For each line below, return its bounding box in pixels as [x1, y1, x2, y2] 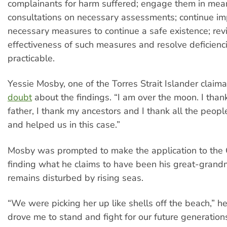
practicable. [8, 52, 55, 64]
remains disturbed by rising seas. [8, 171, 143, 184]
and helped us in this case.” [8, 119, 120, 131]
